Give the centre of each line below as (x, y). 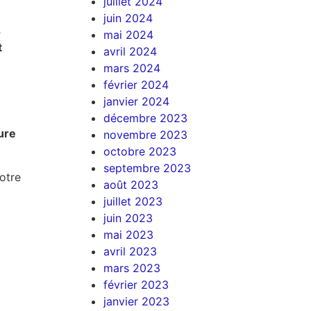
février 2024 (136, 84)
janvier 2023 (137, 301)
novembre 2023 (146, 134)
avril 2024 (131, 51)
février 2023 (136, 284)
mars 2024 (132, 68)
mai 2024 (129, 34)
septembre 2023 (148, 168)
